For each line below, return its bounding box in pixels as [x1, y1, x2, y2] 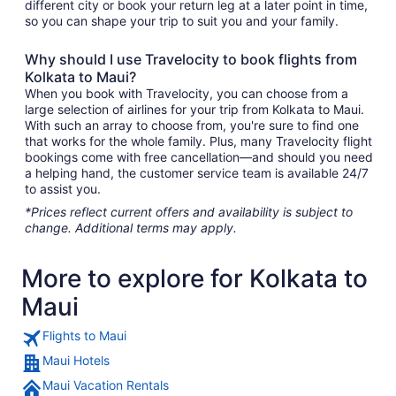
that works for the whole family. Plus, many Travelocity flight [25, 133, 372, 148]
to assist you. [25, 181, 101, 196]
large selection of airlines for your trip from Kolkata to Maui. [25, 102, 364, 117]
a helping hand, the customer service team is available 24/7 [25, 165, 369, 180]
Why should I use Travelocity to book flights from [25, 50, 357, 68]
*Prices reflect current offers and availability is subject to [25, 204, 353, 219]
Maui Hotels [42, 353, 110, 368]
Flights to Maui [42, 328, 126, 343]
